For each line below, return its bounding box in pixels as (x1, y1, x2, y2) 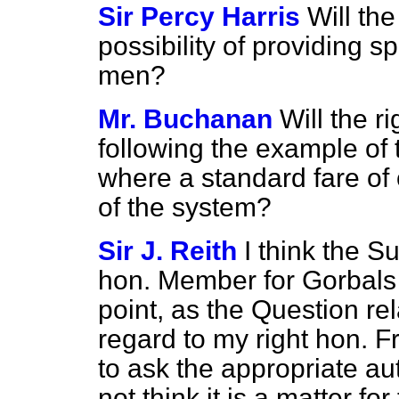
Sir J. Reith (98, 236, 237, 265)
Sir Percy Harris (98, 2, 300, 31)
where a (98, 163, 201, 192)
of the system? (98, 192, 272, 222)
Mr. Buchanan (98, 104, 273, 134)
